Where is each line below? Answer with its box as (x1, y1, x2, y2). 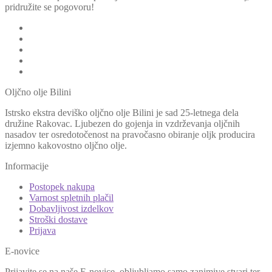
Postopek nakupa (29, 182, 95, 192)
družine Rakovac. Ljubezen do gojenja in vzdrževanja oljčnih (5, 118, 240, 129)
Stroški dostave (29, 214, 87, 225)
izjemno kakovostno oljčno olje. (5, 140, 127, 151)
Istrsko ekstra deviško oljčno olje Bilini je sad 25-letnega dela (5, 107, 239, 118)
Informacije (5, 161, 49, 172)
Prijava (29, 225, 56, 236)
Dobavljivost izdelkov (29, 203, 114, 214)
